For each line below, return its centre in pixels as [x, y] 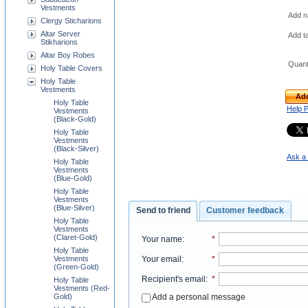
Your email [161, 259]
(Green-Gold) [76, 267]
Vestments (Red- [82, 288]
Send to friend [163, 211]
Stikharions [59, 42]
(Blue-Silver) [74, 208]
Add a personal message [198, 297]
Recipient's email [173, 279]
